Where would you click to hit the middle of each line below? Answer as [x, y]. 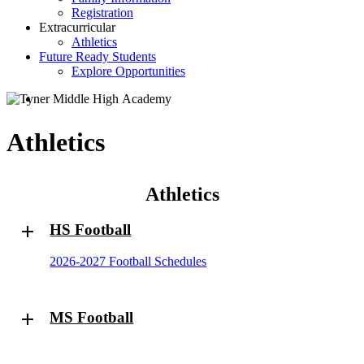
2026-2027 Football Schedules [128, 261]
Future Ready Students [97, 56]
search [54, 98]
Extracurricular [77, 27]
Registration [102, 13]
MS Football [92, 318]
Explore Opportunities [128, 71]
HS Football [91, 230]
